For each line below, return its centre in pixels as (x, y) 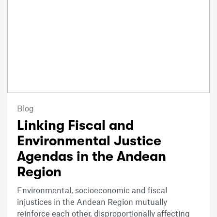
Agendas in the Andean (92, 156)
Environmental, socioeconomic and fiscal (92, 190)
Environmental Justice (89, 141)
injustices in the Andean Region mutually (92, 201)
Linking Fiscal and (75, 125)
